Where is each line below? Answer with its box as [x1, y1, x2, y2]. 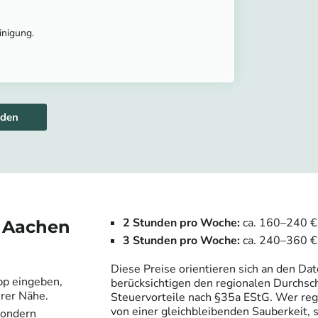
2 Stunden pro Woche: [123, 214, 240, 231]
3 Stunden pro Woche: [123, 232, 240, 248]
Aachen [2, 216, 70, 237]
